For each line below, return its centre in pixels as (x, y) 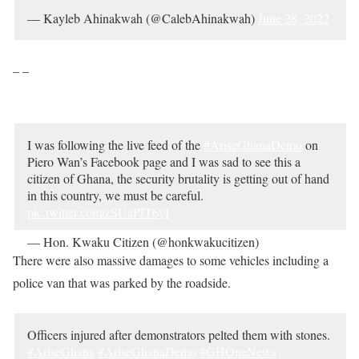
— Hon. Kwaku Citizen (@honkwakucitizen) (145, 242)
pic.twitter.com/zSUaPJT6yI (98, 212)
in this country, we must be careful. (115, 195)
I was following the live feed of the (115, 145)
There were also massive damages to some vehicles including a (171, 260)
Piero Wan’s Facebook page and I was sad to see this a (164, 161)
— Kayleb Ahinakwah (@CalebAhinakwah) (143, 18)
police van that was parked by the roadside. (122, 282)
